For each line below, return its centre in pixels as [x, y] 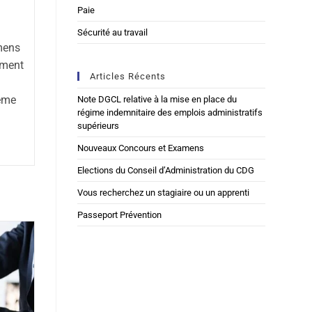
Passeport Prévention [120, 215]
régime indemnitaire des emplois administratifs [170, 112]
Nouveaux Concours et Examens [141, 148]
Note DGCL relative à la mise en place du [157, 99]
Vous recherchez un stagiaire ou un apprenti [164, 193]
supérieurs [99, 126]
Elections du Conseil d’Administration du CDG [166, 170]
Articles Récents [128, 76]
